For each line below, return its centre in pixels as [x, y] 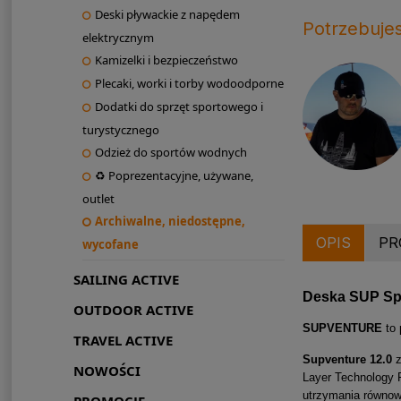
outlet [98, 199]
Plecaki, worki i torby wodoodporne [189, 84]
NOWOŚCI [107, 371]
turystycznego [120, 130]
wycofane [110, 245]
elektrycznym [118, 38]
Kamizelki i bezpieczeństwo [166, 60]
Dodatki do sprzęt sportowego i [179, 107]
